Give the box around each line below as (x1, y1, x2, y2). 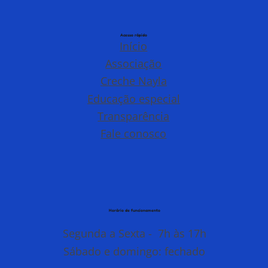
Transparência (98, 108, 170, 123)
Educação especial (87, 91, 180, 106)
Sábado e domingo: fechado (63, 243, 206, 258)
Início (120, 39, 148, 54)
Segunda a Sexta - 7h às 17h (62, 226, 206, 241)
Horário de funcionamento (108, 207, 160, 213)
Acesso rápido (120, 32, 147, 38)
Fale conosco (100, 126, 167, 141)
